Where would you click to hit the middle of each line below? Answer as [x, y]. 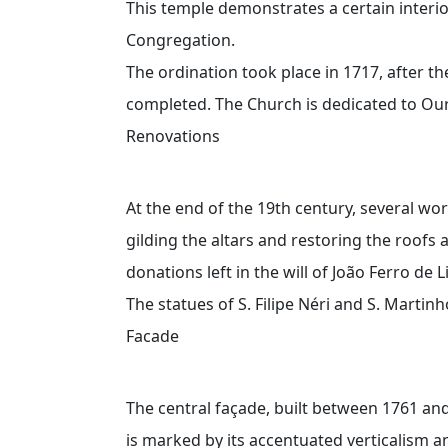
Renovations [173, 135]
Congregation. [180, 39]
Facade [152, 335]
